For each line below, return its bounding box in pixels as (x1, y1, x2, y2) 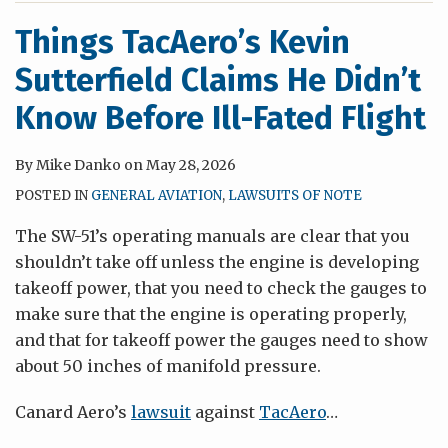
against (191, 402, 259, 422)
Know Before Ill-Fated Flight (15, 99, 426, 137)
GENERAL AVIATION (91, 187, 222, 204)
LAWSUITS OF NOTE (228, 187, 362, 204)
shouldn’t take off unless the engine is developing (15, 252, 419, 272)
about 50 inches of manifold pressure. (15, 356, 321, 376)
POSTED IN (15, 187, 91, 204)
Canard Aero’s (15, 402, 131, 422)
